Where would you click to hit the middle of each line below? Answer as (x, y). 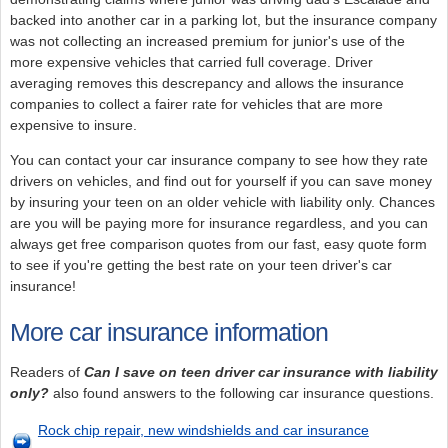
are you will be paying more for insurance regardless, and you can (218, 223)
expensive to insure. (73, 124)
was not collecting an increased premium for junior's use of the (207, 40)
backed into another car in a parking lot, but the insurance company (223, 19)
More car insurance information (168, 332)
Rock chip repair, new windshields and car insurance (203, 430)
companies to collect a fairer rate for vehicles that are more (196, 103)
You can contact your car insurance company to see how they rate (218, 160)
